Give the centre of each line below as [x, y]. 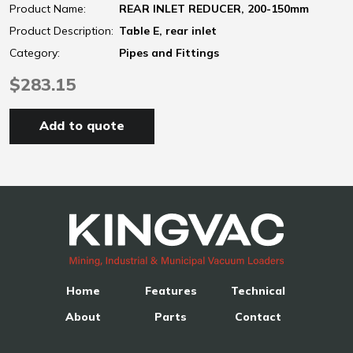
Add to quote [82, 125]
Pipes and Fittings [169, 52]
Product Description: [61, 30]
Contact [258, 316]
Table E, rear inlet [168, 30]
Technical [258, 290]
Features [171, 290]
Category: [35, 52]
